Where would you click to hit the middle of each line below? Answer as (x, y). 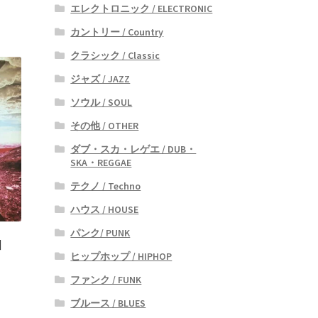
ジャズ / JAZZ (100, 78)
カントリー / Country (117, 32)
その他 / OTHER (105, 125)
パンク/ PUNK (100, 232)
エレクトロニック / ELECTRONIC (142, 8)
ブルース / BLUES (108, 303)
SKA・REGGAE (101, 162)
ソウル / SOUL (102, 102)
